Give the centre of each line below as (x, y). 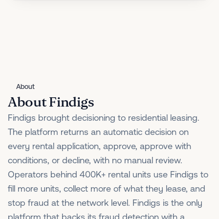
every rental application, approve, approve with (99, 146)
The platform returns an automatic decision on (98, 132)
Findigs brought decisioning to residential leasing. (104, 118)
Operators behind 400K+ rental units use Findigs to (108, 174)
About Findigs (51, 102)
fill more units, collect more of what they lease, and (107, 188)
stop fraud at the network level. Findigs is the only (105, 203)
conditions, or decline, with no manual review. (95, 160)
